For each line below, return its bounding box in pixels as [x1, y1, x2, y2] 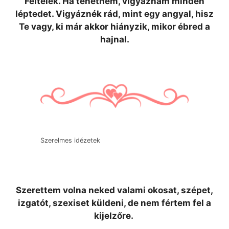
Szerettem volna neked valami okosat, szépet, [16, 185, 213, 195]
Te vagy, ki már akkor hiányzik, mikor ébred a [19, 21, 210, 32]
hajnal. [100, 34, 129, 44]
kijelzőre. [94, 211, 135, 221]
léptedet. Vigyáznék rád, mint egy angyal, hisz [15, 8, 214, 19]
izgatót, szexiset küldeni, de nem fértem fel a [18, 198, 211, 208]
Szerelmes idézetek [40, 136, 100, 144]
